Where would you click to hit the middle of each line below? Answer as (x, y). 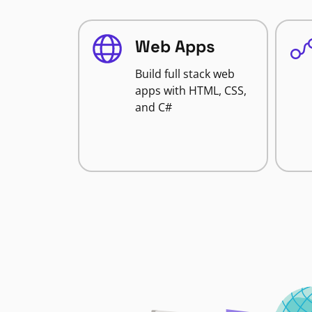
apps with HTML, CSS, (191, 91)
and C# (154, 107)
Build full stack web (185, 74)
